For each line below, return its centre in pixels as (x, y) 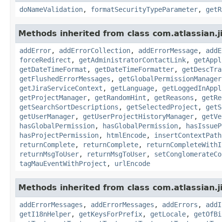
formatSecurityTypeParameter (144, 9)
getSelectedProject (162, 107)
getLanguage (132, 88)
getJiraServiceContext (61, 88)
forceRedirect (45, 60)
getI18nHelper (45, 214)
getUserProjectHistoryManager (138, 116)
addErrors (180, 204)
